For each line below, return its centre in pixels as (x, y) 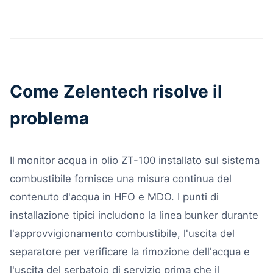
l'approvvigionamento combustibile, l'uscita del (122, 233)
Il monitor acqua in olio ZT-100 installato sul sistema (135, 160)
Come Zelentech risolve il (116, 91)
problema (49, 118)
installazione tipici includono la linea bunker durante (134, 215)
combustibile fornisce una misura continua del (121, 178)
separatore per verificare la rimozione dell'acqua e (130, 251)
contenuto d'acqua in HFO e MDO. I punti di (114, 197)
